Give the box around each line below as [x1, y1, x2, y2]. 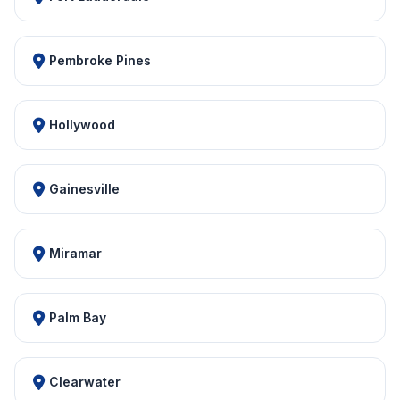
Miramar [49, 246, 102, 261]
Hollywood [49, 117, 115, 132]
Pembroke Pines [49, 53, 151, 68]
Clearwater [49, 374, 121, 389]
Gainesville [49, 181, 120, 196]
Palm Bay [49, 310, 106, 325]
